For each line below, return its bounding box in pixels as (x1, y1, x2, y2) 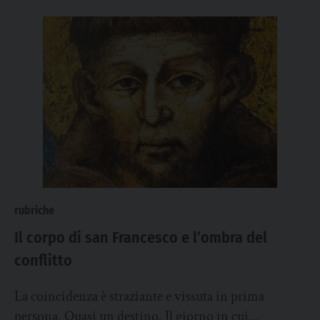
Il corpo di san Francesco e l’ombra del (14, 228, 267, 247)
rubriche (14, 204, 54, 217)
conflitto (14, 251, 72, 270)
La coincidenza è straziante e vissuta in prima (14, 287, 264, 306)
